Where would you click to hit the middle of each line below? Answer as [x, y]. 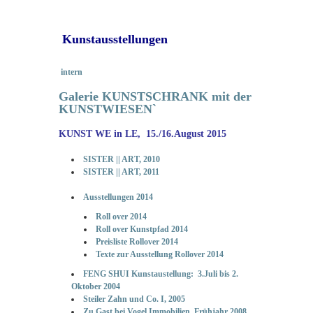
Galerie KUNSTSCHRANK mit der [155, 96]
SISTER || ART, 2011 [121, 172]
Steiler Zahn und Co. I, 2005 [134, 299]
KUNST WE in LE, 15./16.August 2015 [143, 133]
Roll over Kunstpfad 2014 [142, 229]
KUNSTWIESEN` [108, 109]
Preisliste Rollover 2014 [137, 241]
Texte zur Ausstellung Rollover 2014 [160, 254]
